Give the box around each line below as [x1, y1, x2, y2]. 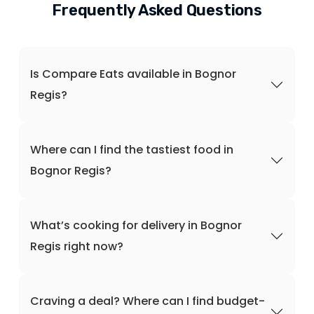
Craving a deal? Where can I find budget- [30, 293, 265, 309]
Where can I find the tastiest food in [30, 142, 233, 158]
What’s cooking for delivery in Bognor [30, 217, 242, 233]
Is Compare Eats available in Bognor [30, 66, 236, 82]
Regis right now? [30, 238, 123, 254]
